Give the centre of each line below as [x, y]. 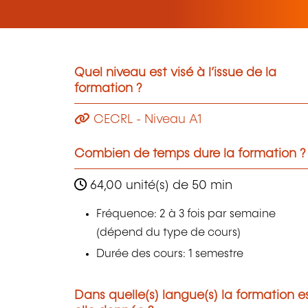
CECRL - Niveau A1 [146, 120]
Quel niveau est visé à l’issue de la [175, 73]
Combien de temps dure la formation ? [190, 154]
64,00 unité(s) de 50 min [159, 185]
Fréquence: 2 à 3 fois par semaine [186, 214]
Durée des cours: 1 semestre [170, 254]
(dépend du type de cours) [169, 232]
